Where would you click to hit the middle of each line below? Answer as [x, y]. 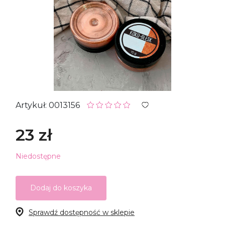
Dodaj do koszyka [61, 188]
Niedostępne [38, 156]
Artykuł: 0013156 [49, 105]
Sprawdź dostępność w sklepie [82, 212]
